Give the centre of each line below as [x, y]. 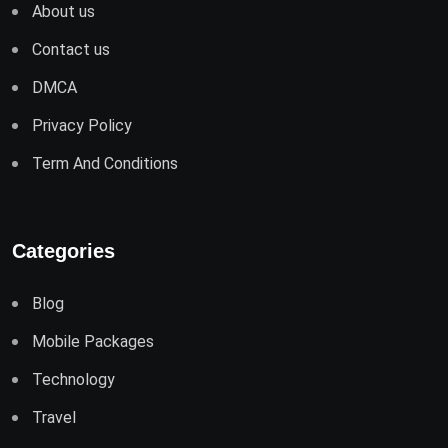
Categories [63, 251]
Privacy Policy [82, 126]
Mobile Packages [93, 342]
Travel [54, 418]
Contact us [71, 50]
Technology [73, 380]
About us [63, 12]
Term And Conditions [105, 164]
